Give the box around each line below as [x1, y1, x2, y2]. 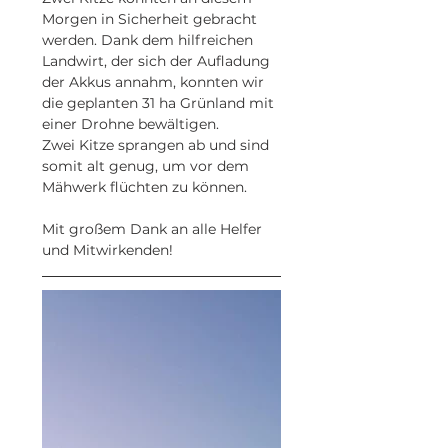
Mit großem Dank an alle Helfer [42, 220, 266, 238]
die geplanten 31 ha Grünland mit [42, 94, 278, 112]
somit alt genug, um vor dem [42, 157, 253, 175]
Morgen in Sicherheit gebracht [42, 10, 261, 28]
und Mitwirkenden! [42, 241, 173, 259]
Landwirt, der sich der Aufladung [42, 52, 274, 70]
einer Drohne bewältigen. [42, 115, 219, 133]
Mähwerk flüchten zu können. [42, 178, 247, 196]
